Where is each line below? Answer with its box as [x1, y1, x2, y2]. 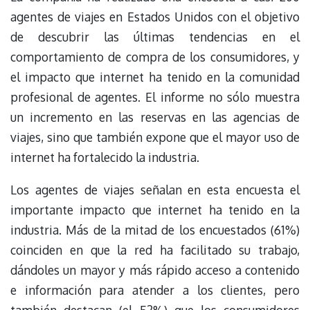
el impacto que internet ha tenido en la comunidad [10, 69, 300, 85]
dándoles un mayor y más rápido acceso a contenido [10, 262, 300, 277]
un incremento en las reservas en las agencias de [10, 109, 300, 125]
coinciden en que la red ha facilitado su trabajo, [10, 241, 300, 257]
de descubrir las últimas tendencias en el [10, 29, 300, 45]
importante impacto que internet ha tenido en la [10, 201, 300, 217]
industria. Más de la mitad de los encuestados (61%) [10, 221, 300, 237]
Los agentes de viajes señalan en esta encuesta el [10, 181, 300, 197]
